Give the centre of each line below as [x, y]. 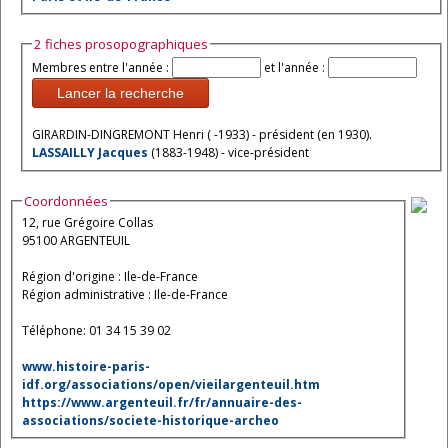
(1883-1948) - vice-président [230, 153]
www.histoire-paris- [86, 366]
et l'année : [296, 68]
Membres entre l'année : [102, 68]
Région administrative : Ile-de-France [125, 294]
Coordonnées [66, 200]
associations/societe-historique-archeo [150, 420]
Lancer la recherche [120, 93]
